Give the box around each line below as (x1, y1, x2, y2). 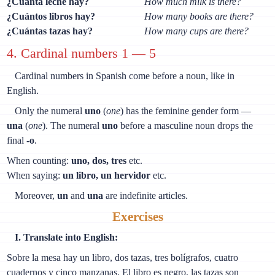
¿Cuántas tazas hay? (7, 26, 93, 37)
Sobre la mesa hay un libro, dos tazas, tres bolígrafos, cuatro (7, 252, 239, 263)
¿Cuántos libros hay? (7, 11, 96, 22)
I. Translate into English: (15, 232, 118, 243)
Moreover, (15, 190, 57, 201)
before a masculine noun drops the (118, 120, 254, 131)
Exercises (112, 209, 163, 223)
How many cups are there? (144, 26, 249, 37)
